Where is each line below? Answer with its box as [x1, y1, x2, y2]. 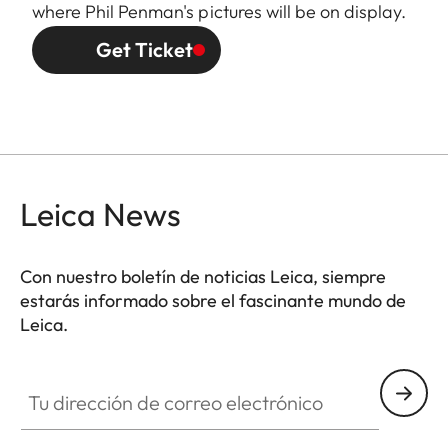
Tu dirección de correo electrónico [19, 370, 260, 391]
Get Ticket [96, 37, 193, 63]
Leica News [20, 194, 181, 235]
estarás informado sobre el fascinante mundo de [20, 289, 406, 313]
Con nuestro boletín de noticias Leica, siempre [20, 265, 386, 289]
